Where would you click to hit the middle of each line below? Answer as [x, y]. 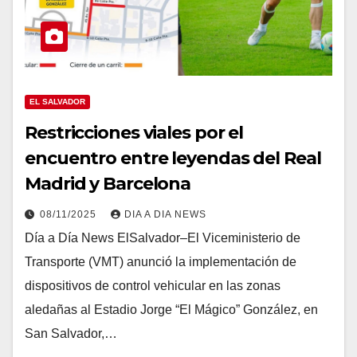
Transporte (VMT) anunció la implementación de [161, 262]
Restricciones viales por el [134, 133]
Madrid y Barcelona [108, 184]
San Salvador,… [71, 333]
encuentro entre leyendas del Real [173, 158]
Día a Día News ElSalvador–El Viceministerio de [163, 238]
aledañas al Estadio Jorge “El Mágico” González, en [171, 310]
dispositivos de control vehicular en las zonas [153, 286]
